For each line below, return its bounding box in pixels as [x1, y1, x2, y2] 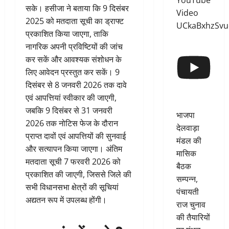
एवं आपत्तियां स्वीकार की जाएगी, [26, 92, 117, 104]
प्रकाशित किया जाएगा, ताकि [26, 28, 108, 40]
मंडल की [176, 134, 201, 146]
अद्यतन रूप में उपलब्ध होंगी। [26, 194, 107, 206]
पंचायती [176, 186, 199, 197]
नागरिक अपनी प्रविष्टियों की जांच [26, 41, 123, 53]
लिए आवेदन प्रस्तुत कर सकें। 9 [26, 66, 120, 78]
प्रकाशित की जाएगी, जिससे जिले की [26, 169, 131, 180]
